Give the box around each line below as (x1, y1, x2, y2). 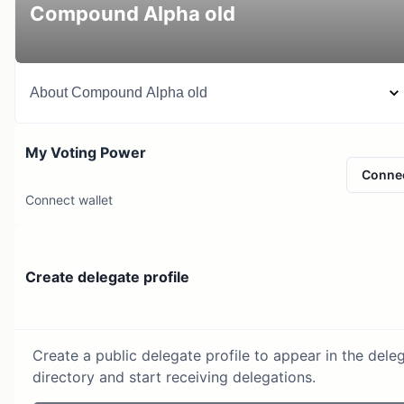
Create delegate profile (25, 268, 189, 287)
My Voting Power (25, 143, 146, 161)
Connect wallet (25, 192, 113, 207)
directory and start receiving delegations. (32, 367, 316, 386)
